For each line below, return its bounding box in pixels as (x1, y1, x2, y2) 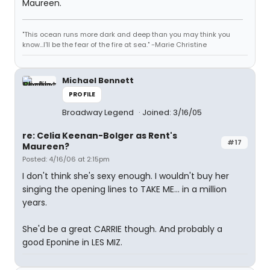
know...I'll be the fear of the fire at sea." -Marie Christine (22, 40, 207, 49)
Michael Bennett (62, 75, 134, 86)
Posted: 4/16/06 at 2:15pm (22, 154, 110, 164)
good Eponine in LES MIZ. (22, 236, 122, 248)
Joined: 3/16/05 (142, 107, 202, 118)
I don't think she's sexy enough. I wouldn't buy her (22, 170, 229, 182)
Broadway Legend (62, 107, 136, 118)
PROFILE (69, 90, 96, 99)
